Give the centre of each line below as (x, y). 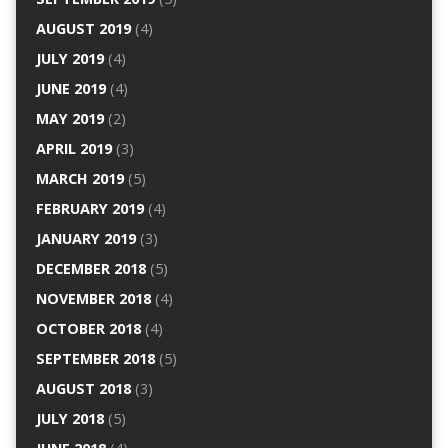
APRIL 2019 (73, 149)
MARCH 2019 (79, 179)
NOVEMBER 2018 (93, 299)
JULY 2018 (69, 419)
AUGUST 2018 (83, 389)
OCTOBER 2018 (88, 329)
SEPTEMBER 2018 (95, 359)
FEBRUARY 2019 (89, 209)
